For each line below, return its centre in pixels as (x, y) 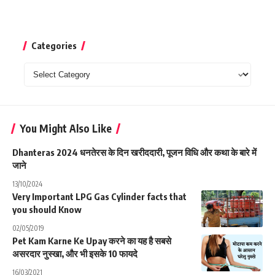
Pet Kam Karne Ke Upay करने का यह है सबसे (92, 240)
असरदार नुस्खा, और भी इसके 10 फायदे (75, 253)
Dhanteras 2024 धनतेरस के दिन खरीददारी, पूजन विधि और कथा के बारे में (134, 152)
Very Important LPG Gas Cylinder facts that (99, 196)
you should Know (47, 209)
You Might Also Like (66, 128)
